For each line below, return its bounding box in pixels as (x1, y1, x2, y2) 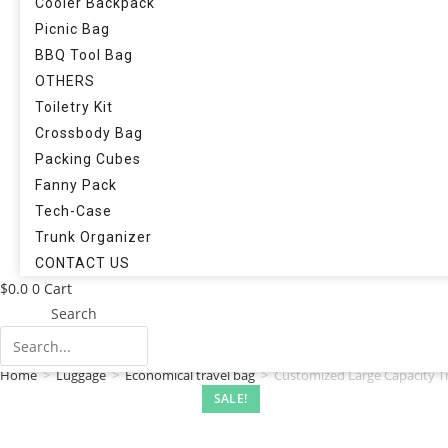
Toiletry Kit (35, 99, 113, 115)
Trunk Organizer (35, 229, 152, 245)
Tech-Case (35, 203, 112, 219)
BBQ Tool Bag (35, 47, 133, 63)
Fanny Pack (35, 177, 117, 193)
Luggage (56, 366, 106, 384)
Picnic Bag (35, 21, 110, 37)
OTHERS (35, 73, 95, 89)
